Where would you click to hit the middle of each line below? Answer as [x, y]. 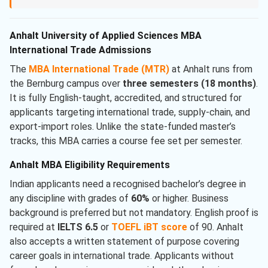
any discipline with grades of [70, 199]
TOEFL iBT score [149, 227]
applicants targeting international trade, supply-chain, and [130, 112]
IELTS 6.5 [78, 227]
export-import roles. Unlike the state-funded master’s [123, 127]
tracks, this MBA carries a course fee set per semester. [126, 141]
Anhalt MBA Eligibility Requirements [90, 165]
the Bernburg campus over [66, 84]
